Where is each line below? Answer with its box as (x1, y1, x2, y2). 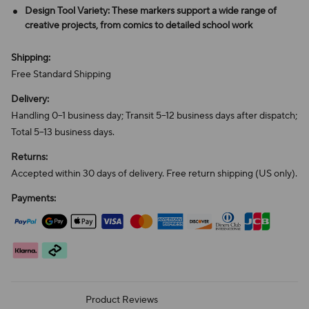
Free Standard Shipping (11, 68, 111, 81)
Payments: (11, 192, 56, 205)
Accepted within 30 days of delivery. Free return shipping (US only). (11, 168, 297, 180)
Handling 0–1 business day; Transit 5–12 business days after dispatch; (11, 110, 297, 122)
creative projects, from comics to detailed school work (25, 19, 252, 32)
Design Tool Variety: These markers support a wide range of (25, 5, 277, 17)
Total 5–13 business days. (11, 126, 114, 139)
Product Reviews (85, 294, 158, 306)
